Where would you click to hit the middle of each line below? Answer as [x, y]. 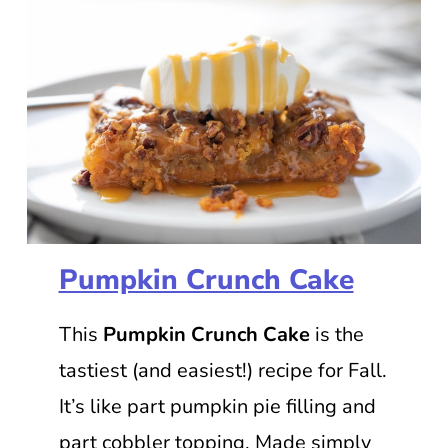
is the [336, 334]
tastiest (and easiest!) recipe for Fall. [222, 370]
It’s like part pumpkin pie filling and [217, 406]
